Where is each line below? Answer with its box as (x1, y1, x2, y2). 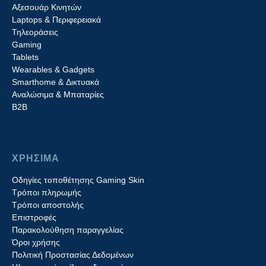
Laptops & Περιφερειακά (12, 15, 101, 24)
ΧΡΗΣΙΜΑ (12, 153, 59, 163)
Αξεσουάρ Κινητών (12, 2, 81, 12)
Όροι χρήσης (12, 237, 60, 247)
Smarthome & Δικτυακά (12, 77, 99, 87)
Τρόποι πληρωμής (12, 188, 81, 197)
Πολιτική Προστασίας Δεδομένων (12, 250, 134, 259)
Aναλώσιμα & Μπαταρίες (12, 90, 104, 99)
